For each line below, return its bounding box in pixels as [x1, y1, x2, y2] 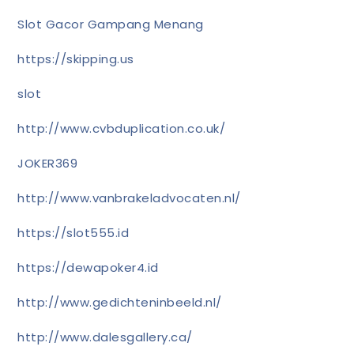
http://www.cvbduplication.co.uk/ [17, 119, 226, 137]
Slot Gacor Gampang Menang [17, 15, 204, 32]
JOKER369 [17, 154, 78, 171]
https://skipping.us [17, 50, 134, 67]
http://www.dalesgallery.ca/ [17, 328, 193, 345]
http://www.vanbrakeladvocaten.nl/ [17, 189, 241, 206]
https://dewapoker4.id [17, 258, 159, 276]
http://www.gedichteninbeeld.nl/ [17, 293, 222, 311]
